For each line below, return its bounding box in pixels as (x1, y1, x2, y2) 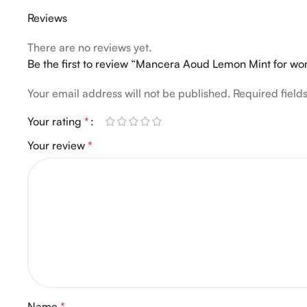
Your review (27, 138, 88, 152)
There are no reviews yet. (27, 40, 151, 54)
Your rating (27, 114, 84, 128)
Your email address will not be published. (27, 86, 230, 100)
